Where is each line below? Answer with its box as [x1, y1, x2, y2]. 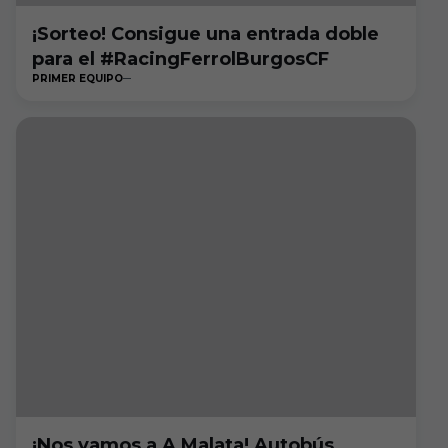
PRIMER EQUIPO [32, 72, 123, 85]
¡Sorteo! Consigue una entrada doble [32, 23, 379, 45]
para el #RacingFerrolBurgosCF [32, 48, 329, 70]
